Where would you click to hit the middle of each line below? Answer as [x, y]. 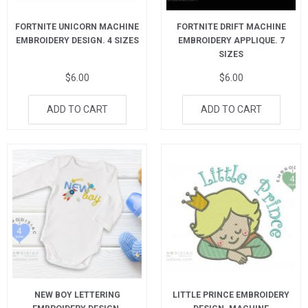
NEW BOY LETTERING [77, 295]
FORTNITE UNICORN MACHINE [77, 27]
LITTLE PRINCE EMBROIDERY [231, 295]
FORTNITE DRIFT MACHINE [231, 27]
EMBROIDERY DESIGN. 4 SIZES [77, 41]
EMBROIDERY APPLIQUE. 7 [231, 41]
